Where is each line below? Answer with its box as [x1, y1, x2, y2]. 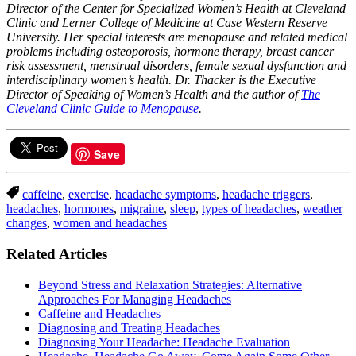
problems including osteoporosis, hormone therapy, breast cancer [6, 44, 334, 59]
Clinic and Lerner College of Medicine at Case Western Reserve [6, 16, 327, 30]
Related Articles [6, 246, 107, 263]
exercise [68, 188, 109, 202]
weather [303, 202, 342, 216]
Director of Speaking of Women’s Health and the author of [6, 87, 301, 102]
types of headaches [202, 202, 296, 216]
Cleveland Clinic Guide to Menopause [6, 102, 199, 116]
